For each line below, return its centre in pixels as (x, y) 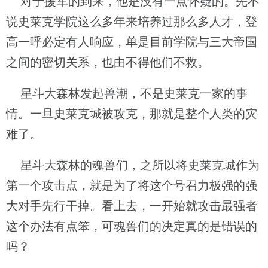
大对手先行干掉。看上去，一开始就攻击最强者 (132, 206)
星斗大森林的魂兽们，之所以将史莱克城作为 (133, 165)
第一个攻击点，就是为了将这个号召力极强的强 (132, 185)
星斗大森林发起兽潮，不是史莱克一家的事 (127, 93)
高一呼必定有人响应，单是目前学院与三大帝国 (132, 42)
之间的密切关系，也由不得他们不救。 (108, 62)
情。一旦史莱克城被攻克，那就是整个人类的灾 (132, 114)
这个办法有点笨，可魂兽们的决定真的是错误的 (132, 226)
